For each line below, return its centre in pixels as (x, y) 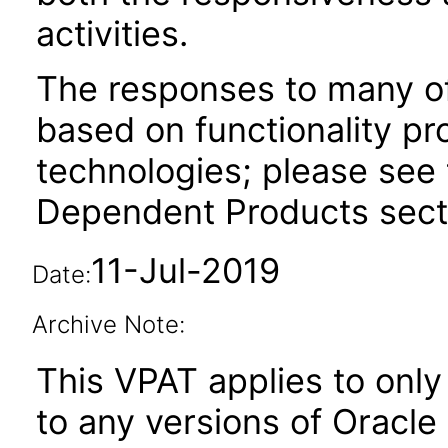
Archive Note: (108, 324)
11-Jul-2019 (185, 270)
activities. (112, 33)
